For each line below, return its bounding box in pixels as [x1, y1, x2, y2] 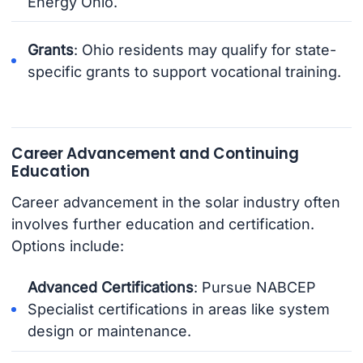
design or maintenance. [28, 322, 192, 340]
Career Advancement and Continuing [11, 143, 299, 164]
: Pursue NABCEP [194, 279, 317, 297]
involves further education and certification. [11, 216, 314, 233]
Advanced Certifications [28, 279, 194, 297]
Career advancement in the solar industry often [11, 194, 340, 211]
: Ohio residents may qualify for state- [74, 41, 337, 58]
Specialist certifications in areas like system [28, 301, 331, 318]
